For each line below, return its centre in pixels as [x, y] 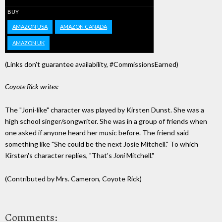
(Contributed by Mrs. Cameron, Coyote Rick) [73, 178]
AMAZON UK [28, 43]
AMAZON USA [30, 27]
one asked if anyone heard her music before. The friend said [97, 133]
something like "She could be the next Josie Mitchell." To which [102, 144]
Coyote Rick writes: [32, 87]
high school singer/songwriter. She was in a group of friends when [106, 121]
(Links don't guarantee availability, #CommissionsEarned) [92, 64]
